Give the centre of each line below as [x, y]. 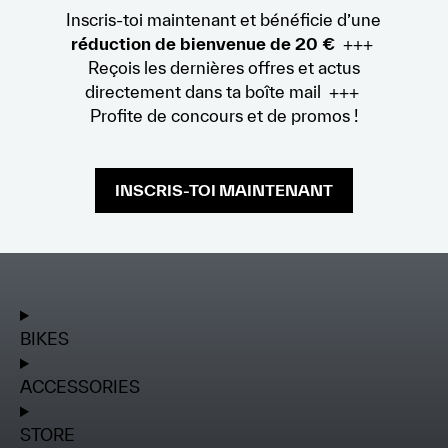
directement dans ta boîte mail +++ [223, 92]
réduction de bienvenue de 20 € [202, 44]
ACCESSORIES [80, 387]
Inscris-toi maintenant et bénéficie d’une [224, 20]
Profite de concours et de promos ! [223, 116]
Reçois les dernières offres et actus [223, 68]
